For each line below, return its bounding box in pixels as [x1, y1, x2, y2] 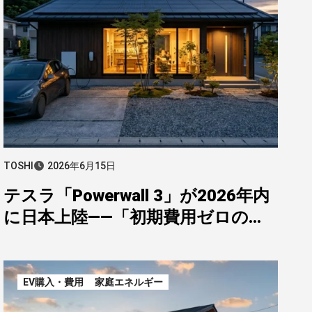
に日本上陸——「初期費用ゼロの [3, 208, 249, 227]
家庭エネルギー [95, 276, 163, 288]
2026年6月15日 [47, 160, 116, 171]
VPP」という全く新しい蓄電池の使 [3, 229, 274, 249]
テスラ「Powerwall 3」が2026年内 [3, 186, 270, 205]
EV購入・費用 [23, 276, 84, 288]
